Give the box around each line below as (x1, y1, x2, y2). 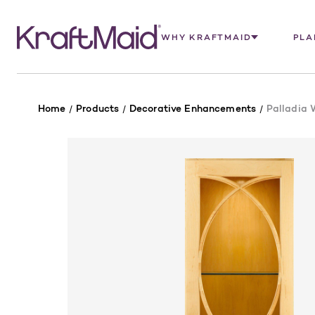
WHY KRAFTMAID (161, 32, 252, 42)
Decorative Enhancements (129, 102, 257, 115)
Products (76, 102, 120, 115)
